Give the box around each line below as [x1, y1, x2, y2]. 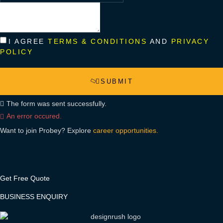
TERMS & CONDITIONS [48, 37, 147, 46]
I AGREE [8, 37, 48, 46]
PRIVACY [171, 37, 209, 46]
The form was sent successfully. [6, 100, 107, 108]
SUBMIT [101, 78, 133, 86]
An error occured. [6, 112, 62, 120]
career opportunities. [93, 126, 158, 134]
